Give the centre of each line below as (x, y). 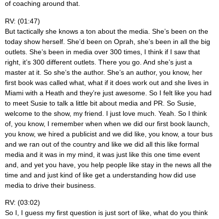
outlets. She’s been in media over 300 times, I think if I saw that (102, 52)
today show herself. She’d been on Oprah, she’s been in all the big (108, 41)
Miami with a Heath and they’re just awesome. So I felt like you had (108, 93)
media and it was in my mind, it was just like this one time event (102, 154)
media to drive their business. (50, 185)
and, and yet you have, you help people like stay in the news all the (108, 164)
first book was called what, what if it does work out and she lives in (107, 82)
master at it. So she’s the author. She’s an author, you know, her (104, 72)
